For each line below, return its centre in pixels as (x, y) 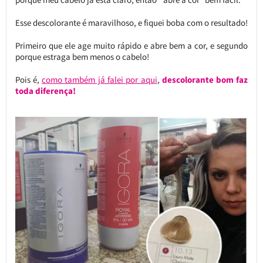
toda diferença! (45, 91)
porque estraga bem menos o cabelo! (82, 57)
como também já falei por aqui (100, 80)
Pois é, (28, 80)
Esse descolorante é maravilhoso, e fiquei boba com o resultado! (131, 23)
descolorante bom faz (205, 80)
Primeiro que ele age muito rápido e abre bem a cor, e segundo (131, 46)
